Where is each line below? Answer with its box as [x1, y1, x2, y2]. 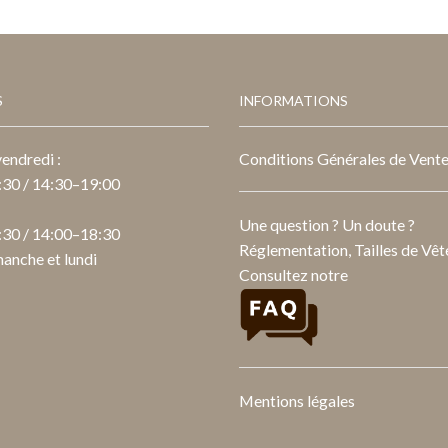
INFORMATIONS [239, 91, 348, 109]
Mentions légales [239, 390, 355, 410]
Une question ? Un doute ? [239, 215, 415, 235]
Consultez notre [239, 265, 348, 285]
